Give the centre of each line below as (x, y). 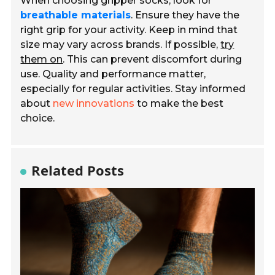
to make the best (179, 104)
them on (42, 60)
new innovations (94, 104)
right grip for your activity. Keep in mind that (129, 30)
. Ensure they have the (185, 15)
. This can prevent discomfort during (153, 60)
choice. (38, 118)
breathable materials (76, 15)
